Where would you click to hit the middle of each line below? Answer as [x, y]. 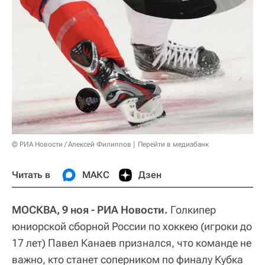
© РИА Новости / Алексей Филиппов [72, 145]
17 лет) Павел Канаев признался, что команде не [132, 243]
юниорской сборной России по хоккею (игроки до [132, 227]
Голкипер [192, 210]
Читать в [31, 175]
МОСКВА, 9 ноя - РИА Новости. [90, 210]
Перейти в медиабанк [173, 145]
